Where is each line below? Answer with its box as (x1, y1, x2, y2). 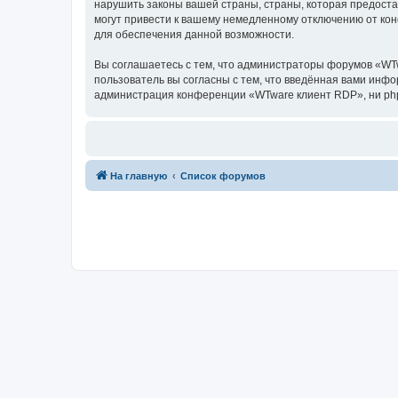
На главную (110, 171, 167, 181)
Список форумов (180, 171, 266, 181)
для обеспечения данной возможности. (94, 28, 294, 41)
